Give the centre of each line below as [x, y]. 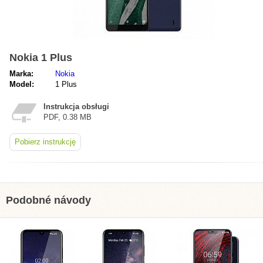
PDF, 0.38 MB [68, 117]
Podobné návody [48, 200]
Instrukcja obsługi [76, 107]
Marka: [21, 74]
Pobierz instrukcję [45, 142]
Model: [22, 84]
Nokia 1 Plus [41, 58]
